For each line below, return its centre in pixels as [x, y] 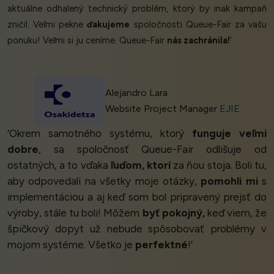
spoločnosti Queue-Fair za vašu [198, 25]
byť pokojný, [173, 213]
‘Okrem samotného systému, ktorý [100, 134]
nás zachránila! [198, 41]
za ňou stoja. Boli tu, [219, 165]
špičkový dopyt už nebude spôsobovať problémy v [137, 229]
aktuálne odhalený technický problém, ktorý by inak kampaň [137, 9]
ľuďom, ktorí [141, 165]
